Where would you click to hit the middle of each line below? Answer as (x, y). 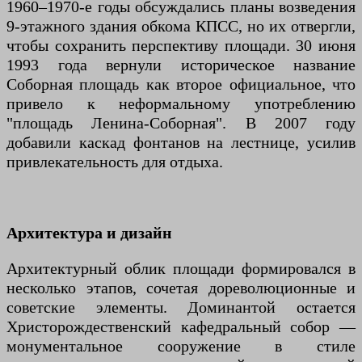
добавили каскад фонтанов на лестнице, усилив (181, 142)
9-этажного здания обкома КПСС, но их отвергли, (181, 26)
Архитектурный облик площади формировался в (181, 268)
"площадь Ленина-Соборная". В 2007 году (181, 123)
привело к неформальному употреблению (181, 103)
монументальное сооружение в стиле (181, 346)
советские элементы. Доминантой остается (181, 307)
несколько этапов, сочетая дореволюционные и (181, 288)
